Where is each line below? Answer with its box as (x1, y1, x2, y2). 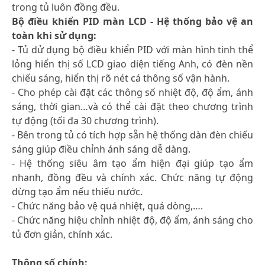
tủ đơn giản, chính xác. (12, 227, 112, 241)
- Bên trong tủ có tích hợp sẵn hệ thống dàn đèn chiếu (12, 128, 253, 141)
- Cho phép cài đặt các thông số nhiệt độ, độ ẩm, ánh (12, 85, 253, 99)
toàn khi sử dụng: (12, 28, 96, 42)
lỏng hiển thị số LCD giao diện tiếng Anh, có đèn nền (12, 57, 253, 70)
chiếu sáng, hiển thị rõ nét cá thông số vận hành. (12, 71, 230, 85)
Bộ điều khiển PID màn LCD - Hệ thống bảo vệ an (12, 14, 253, 28)
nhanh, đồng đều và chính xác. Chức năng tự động (12, 170, 253, 184)
